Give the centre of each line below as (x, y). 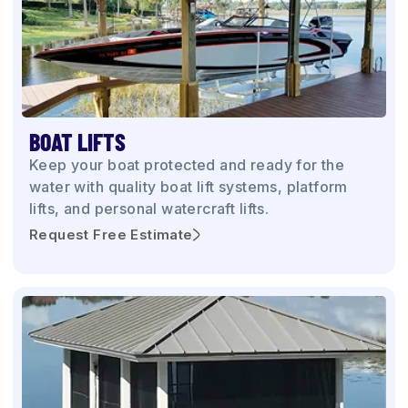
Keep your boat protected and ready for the (187, 165)
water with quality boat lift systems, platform (189, 187)
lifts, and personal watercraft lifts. (149, 209)
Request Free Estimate (111, 235)
